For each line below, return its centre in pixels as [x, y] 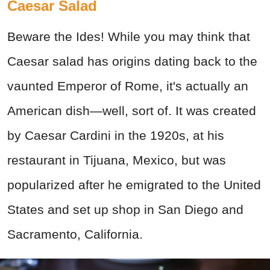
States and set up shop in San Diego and [125, 210]
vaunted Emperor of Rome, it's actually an [128, 86]
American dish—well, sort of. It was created [132, 111]
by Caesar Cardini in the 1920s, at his [116, 136]
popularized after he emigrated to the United [134, 185]
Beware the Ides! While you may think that [129, 37]
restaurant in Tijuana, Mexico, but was [117, 160]
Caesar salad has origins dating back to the [132, 61]
